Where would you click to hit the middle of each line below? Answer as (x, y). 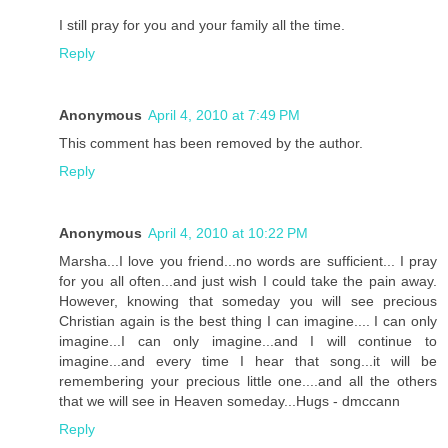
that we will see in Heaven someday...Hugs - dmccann (229, 400)
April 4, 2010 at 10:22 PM (228, 232)
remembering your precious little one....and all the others (248, 380)
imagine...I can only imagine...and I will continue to (248, 340)
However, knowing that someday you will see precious (248, 300)
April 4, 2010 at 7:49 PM (224, 114)
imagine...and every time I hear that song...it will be (248, 360)
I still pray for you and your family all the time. (202, 24)
